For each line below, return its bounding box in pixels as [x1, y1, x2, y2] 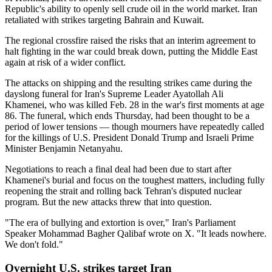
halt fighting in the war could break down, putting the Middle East [5, 46, 257, 56]
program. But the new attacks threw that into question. [5, 196, 212, 207]
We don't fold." [5, 239, 63, 250]
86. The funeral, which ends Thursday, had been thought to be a [5, 110, 250, 121]
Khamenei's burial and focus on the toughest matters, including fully [5, 174, 265, 185]
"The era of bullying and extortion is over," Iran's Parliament [5, 217, 236, 228]
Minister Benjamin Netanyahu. [5, 143, 123, 154]
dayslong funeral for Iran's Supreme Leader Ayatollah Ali [5, 88, 223, 99]
